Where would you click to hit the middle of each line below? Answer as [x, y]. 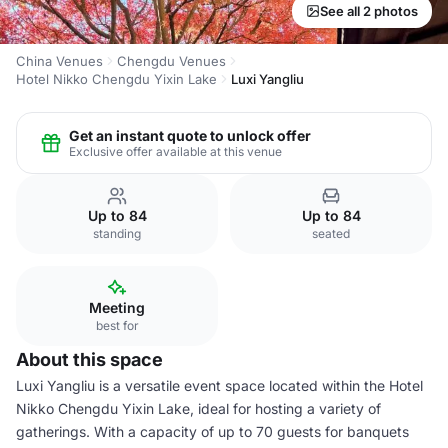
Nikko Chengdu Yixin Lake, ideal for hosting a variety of [198, 408]
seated [331, 233]
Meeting [117, 307]
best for [117, 325]
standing [117, 233]
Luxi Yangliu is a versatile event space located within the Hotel [219, 385]
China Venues [59, 61]
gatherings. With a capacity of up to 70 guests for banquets [212, 431]
